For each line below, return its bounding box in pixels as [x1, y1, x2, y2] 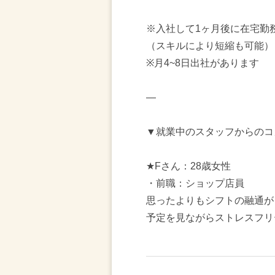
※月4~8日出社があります [146, 58, 259, 68]
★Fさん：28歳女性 [146, 161, 231, 171]
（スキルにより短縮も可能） [146, 41, 274, 51]
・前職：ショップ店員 [146, 178, 244, 188]
